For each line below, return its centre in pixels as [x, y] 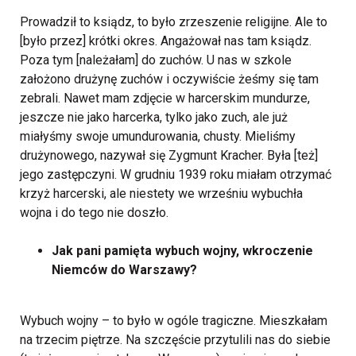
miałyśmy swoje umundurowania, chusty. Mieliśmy [158, 137]
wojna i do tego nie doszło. [94, 213]
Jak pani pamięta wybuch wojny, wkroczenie [182, 251]
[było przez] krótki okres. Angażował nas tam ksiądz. [166, 41]
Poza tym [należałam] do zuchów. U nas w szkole [156, 60]
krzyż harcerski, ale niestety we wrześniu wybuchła [161, 194]
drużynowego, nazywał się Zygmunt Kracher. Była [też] [169, 156]
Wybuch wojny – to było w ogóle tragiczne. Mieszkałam [174, 321]
